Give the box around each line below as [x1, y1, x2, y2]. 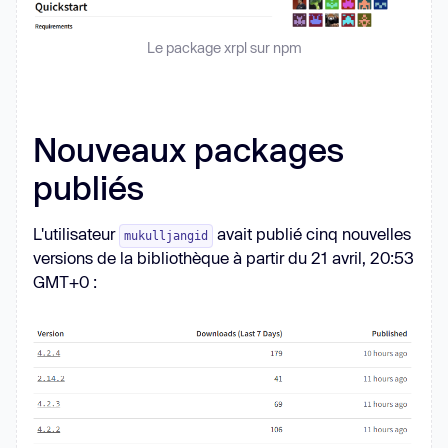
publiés [33, 168, 144, 207]
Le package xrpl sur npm [146, 39, 302, 57]
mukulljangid [124, 229, 208, 244]
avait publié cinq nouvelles [213, 224, 411, 244]
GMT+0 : [33, 272, 97, 292]
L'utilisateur [33, 224, 119, 244]
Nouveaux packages [33, 130, 344, 169]
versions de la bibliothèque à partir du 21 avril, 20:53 [33, 248, 414, 268]
